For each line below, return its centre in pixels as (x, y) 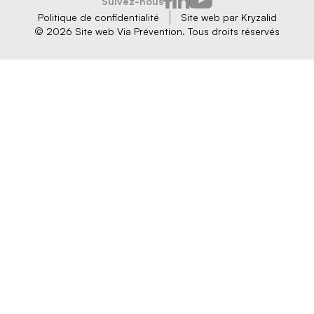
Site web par (211, 17)
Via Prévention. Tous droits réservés (198, 31)
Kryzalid (259, 17)
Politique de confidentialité (98, 17)
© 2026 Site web (74, 31)
